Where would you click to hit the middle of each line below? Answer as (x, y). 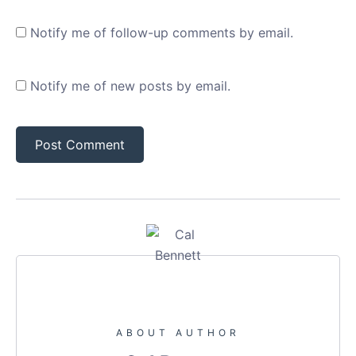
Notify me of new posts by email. (130, 86)
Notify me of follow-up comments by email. (162, 33)
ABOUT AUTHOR (178, 333)
